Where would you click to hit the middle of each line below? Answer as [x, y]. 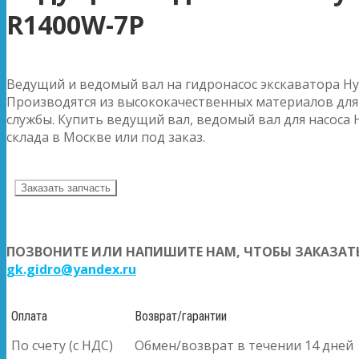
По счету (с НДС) [62, 345]
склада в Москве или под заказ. [106, 137]
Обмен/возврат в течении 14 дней [244, 345]
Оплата [29, 316]
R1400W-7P [75, 25]
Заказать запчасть [66, 188]
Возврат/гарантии [181, 316]
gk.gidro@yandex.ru [71, 269]
